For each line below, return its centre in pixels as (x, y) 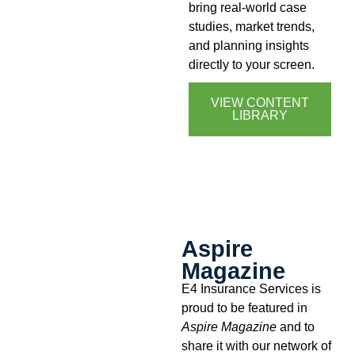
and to (295, 326)
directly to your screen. (251, 65)
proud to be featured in (244, 307)
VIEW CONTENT (260, 103)
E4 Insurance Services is (251, 288)
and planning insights (248, 46)
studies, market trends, (251, 27)
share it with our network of (256, 345)
